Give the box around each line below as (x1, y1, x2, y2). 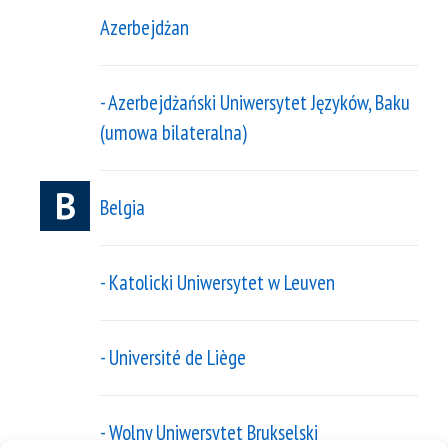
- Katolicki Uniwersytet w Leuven (100, 269, 335, 297)
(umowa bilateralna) (100, 119, 247, 147)
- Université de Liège (100, 344, 246, 372)
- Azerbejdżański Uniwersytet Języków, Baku (100, 89, 410, 117)
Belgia (100, 194, 145, 222)
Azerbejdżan (100, 14, 189, 42)
